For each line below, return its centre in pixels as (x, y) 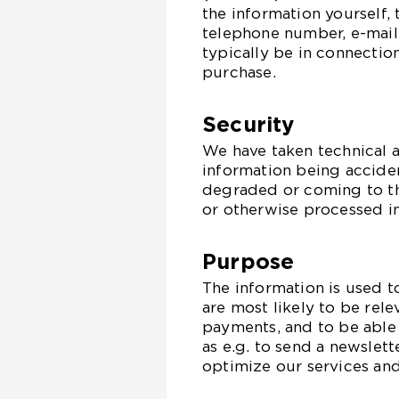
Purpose (248, 261)
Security (248, 124)
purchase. (239, 72)
